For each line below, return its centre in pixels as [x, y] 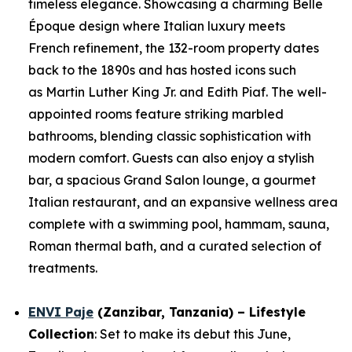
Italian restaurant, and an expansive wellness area [183, 202]
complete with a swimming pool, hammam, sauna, [179, 224]
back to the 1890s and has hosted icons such [162, 70]
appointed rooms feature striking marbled [156, 114]
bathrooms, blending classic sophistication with [170, 136]
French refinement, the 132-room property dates [174, 48]
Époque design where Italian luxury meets [157, 26]
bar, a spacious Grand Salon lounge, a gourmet [172, 180]
